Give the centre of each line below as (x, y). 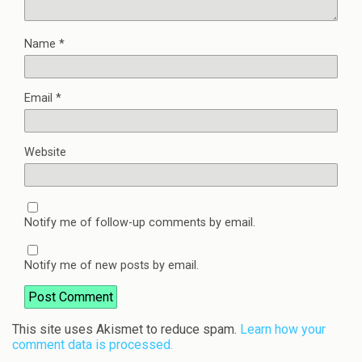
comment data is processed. (93, 344)
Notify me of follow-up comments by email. (140, 222)
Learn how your (283, 329)
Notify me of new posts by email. (112, 265)
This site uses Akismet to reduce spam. (126, 329)
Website (45, 152)
